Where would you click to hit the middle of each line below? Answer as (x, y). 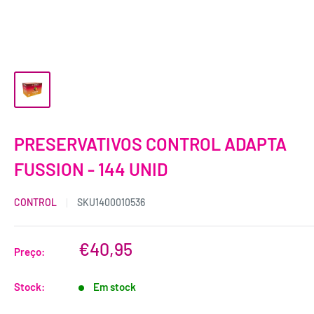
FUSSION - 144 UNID (91, 169)
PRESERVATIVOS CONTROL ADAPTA (150, 144)
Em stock (115, 287)
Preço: (29, 252)
